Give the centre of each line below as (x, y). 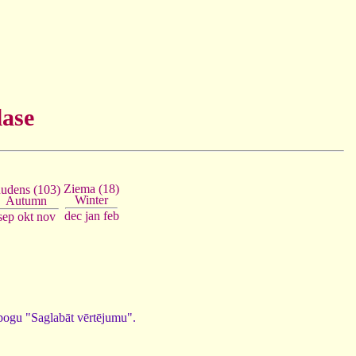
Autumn (26, 200)
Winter (91, 200)
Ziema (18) (91, 189)
